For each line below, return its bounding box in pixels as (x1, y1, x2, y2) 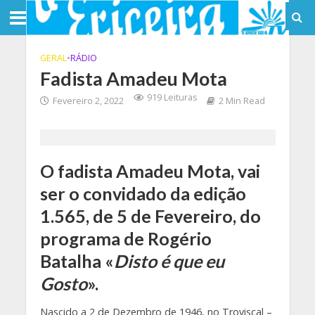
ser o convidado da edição (39, 183, 246, 204)
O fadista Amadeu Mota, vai (39, 160, 260, 181)
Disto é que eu (113, 250, 224, 271)
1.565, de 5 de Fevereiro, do (39, 205, 261, 226)
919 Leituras (146, 91, 197, 103)
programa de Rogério (39, 228, 212, 249)
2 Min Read (218, 95, 265, 107)
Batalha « (39, 250, 114, 271)
